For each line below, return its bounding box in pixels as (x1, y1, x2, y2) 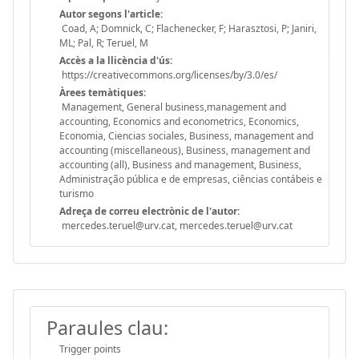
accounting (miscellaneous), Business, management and (59, 143, 310, 157)
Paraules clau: (46, 314, 168, 341)
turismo (59, 186, 94, 200)
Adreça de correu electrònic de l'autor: (59, 204, 240, 218)
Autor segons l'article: (59, 6, 163, 21)
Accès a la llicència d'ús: (59, 53, 172, 67)
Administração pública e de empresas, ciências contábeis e (59, 171, 322, 186)
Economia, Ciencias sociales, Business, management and (59, 128, 313, 143)
